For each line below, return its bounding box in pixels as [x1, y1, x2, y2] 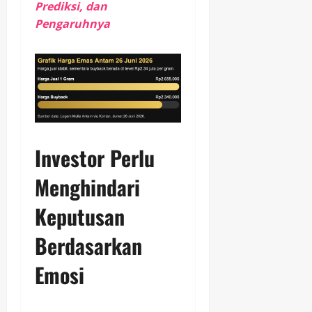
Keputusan [35, 200, 125, 232]
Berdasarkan [35, 229, 142, 261]
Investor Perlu [35, 141, 155, 173]
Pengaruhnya [35, 16, 110, 32]
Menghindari [35, 171, 140, 203]
